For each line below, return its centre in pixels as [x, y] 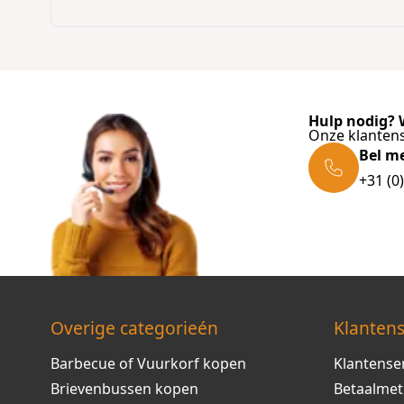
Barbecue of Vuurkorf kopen [148, 363]
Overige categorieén [134, 327]
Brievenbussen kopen [124, 388]
